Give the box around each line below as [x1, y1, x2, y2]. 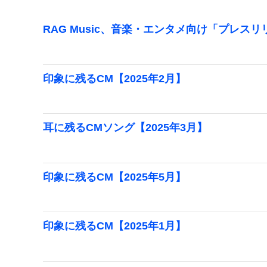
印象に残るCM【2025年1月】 [43, 220, 186, 232]
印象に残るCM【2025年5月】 [43, 170, 186, 183]
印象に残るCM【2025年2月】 [43, 72, 186, 85]
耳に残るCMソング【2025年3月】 [43, 122, 207, 134]
